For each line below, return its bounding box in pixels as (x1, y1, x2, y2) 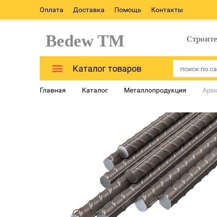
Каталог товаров (73, 63, 141, 74)
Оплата (40, 6, 63, 14)
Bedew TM (37, 31, 124, 50)
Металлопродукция (124, 86, 186, 94)
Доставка (73, 6, 105, 14)
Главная (40, 86, 66, 94)
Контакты (151, 6, 183, 14)
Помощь (114, 6, 141, 14)
